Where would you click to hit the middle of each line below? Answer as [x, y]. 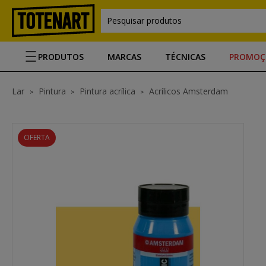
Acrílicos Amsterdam [189, 91]
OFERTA [37, 137]
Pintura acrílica [107, 91]
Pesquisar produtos [144, 20]
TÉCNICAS [185, 56]
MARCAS [124, 56]
